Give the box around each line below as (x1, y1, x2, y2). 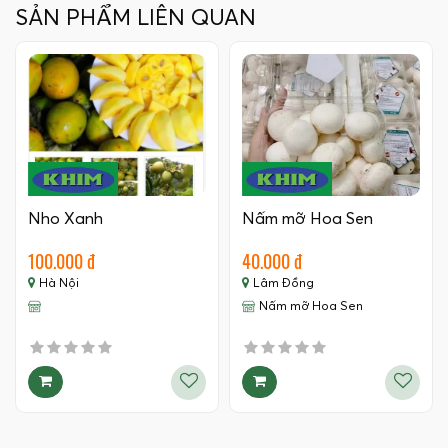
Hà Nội (39, 278, 79, 291)
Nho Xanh (28, 211, 103, 228)
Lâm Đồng (253, 278, 314, 291)
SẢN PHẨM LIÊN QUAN (15, 7, 256, 30)
